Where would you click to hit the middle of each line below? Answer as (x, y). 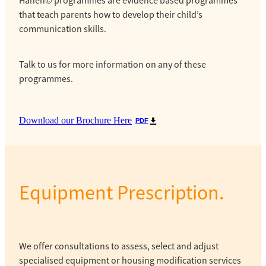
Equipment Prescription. (121, 193)
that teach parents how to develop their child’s (111, 15)
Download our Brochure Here (75, 120)
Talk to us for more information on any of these (113, 64)
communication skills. (63, 29)
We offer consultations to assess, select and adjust (119, 247)
